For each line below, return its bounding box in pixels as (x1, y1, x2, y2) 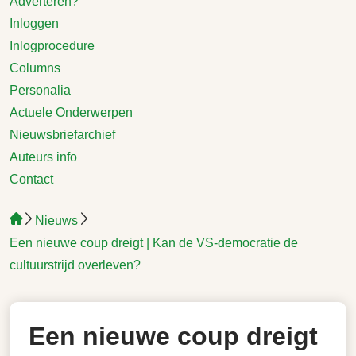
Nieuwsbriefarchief (10, 128, 115, 141)
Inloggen (10, 17, 59, 30)
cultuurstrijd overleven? (10, 258, 141, 272)
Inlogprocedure (10, 39, 95, 52)
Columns (10, 61, 60, 75)
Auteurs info (10, 150, 77, 164)
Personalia (10, 83, 71, 97)
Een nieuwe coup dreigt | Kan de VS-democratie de (10, 236, 298, 250)
